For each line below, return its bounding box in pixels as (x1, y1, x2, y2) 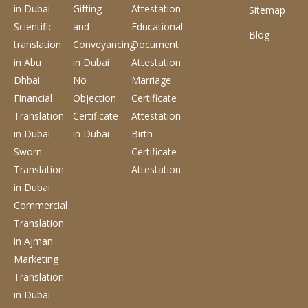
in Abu (14, 55, 41, 69)
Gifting (72, 1, 102, 15)
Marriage (131, 73, 172, 87)
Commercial (14, 198, 67, 212)
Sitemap (249, 3, 286, 16)
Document (131, 37, 179, 51)
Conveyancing (72, 37, 135, 51)
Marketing (14, 252, 58, 265)
